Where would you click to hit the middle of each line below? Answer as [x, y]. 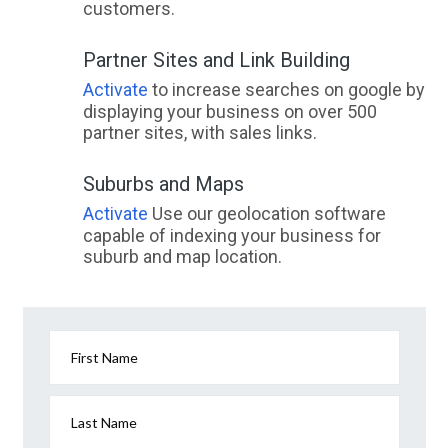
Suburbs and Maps [163, 184]
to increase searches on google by [286, 89]
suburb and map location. [182, 256]
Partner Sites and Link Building [216, 60]
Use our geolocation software [266, 213]
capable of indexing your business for [231, 235]
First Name [104, 357]
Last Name [104, 422]
